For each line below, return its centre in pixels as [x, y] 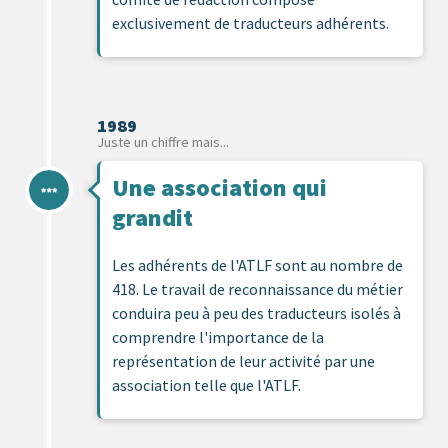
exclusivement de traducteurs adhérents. [250, 22]
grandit [152, 217]
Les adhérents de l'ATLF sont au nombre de [257, 264]
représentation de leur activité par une [243, 360]
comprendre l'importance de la [218, 336]
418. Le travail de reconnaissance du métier [257, 288]
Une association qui [219, 187]
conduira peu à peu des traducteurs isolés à [256, 312]
